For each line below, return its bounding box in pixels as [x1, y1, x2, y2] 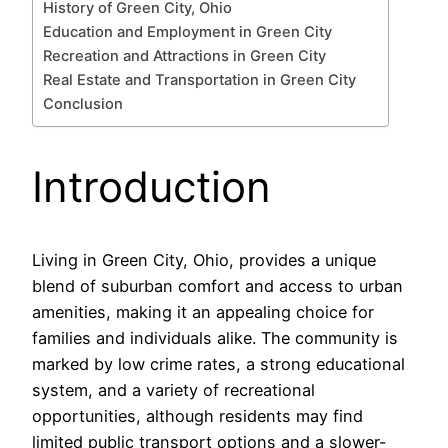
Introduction [32, 161, 271, 212]
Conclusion [43, 95, 123, 114]
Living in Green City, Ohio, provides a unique [32, 249, 376, 270]
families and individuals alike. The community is [32, 327, 398, 348]
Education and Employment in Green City [43, 23, 332, 42]
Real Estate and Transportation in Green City [43, 71, 356, 90]
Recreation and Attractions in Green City [43, 47, 326, 66]
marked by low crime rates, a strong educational [32, 353, 405, 374]
